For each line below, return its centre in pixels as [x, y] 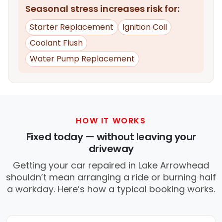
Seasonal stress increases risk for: [102, 9]
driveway [111, 149]
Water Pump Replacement [82, 59]
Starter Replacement [72, 27]
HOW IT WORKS [111, 121]
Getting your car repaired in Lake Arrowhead [111, 166]
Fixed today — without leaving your [111, 137]
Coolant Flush [56, 43]
